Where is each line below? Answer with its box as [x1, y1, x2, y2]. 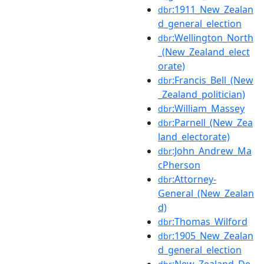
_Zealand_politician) [158, 87, 245, 101]
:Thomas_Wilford [172, 214, 247, 228]
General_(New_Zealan [158, 186, 254, 200]
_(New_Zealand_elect [158, 45, 250, 58]
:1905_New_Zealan [172, 229, 253, 242]
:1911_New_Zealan [172, 2, 253, 16]
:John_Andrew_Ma [172, 144, 252, 157]
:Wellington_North [172, 31, 253, 44]
